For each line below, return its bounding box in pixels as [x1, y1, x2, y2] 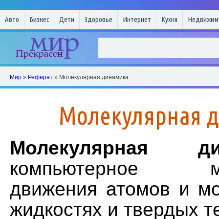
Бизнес [29, 15, 49, 23]
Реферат [28, 74, 53, 81]
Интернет [123, 15, 151, 23]
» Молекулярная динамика [53, 74, 129, 81]
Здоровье [85, 15, 112, 23]
